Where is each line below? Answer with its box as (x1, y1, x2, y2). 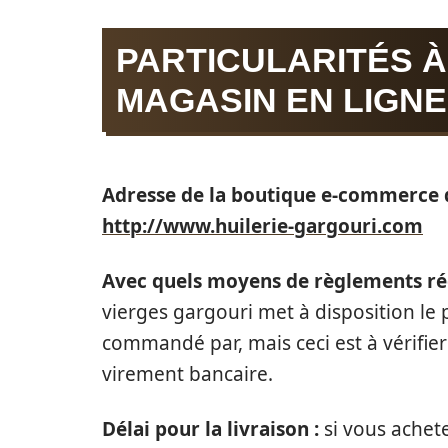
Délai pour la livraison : (102, 416, 324, 442)
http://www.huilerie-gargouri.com (102, 213, 423, 239)
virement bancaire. (102, 361, 273, 387)
